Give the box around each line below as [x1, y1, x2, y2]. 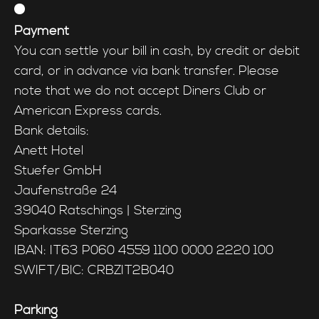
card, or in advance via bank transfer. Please [14, 62, 279, 79]
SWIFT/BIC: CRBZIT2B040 [14, 261, 174, 278]
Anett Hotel [14, 142, 83, 159]
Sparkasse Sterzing [14, 221, 128, 239]
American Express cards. [14, 102, 162, 119]
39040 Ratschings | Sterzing [14, 202, 182, 219]
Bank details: [14, 122, 89, 139]
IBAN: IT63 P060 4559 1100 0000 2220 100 [14, 241, 273, 258]
